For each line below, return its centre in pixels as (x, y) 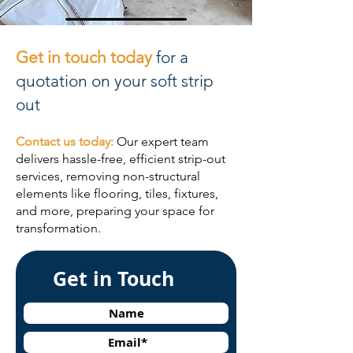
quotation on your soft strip (115, 81)
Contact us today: (66, 141)
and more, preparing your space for (115, 211)
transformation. (58, 228)
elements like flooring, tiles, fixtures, (117, 193)
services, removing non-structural (108, 176)
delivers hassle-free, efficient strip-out (121, 159)
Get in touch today (84, 57)
